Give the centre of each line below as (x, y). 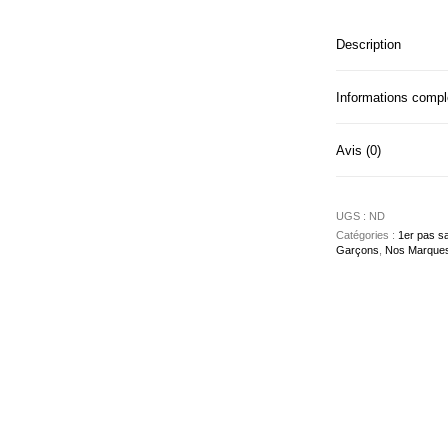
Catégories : (367, 234)
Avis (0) (358, 150)
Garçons (357, 249)
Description (368, 44)
